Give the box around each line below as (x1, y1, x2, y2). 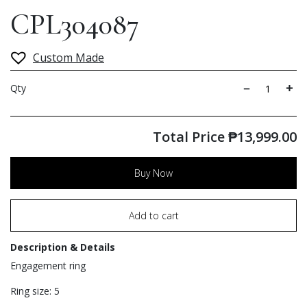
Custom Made (33, 49, 104, 65)
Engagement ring (10, 259, 86, 273)
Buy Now (134, 167, 173, 180)
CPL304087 (10, 6, 139, 42)
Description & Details (10, 241, 115, 254)
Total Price (153, 127, 228, 147)
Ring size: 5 (10, 284, 60, 298)
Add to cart (128, 209, 179, 223)
